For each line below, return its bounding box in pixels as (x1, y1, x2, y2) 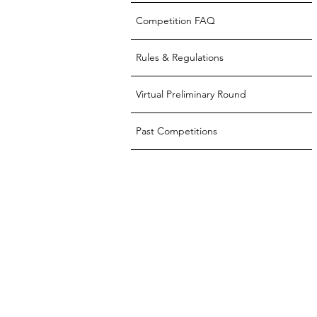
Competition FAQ (136, 14, 215, 27)
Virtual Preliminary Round (136, 88, 246, 100)
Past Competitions (136, 125, 217, 137)
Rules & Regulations (136, 51, 224, 64)
